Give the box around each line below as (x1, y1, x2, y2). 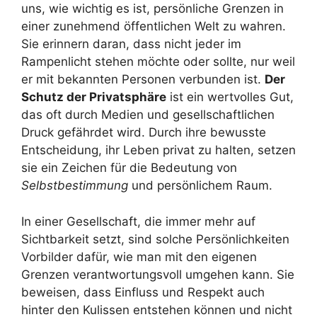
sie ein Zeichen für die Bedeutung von (21, 161, 237, 175)
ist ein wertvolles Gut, (166, 90, 294, 105)
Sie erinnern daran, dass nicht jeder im (21, 37, 241, 52)
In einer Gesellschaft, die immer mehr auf (21, 214, 255, 229)
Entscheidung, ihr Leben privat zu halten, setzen (21, 143, 296, 158)
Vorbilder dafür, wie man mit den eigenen (21, 249, 257, 264)
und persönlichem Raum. (128, 178, 272, 193)
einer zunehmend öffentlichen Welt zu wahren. (21, 19, 286, 34)
